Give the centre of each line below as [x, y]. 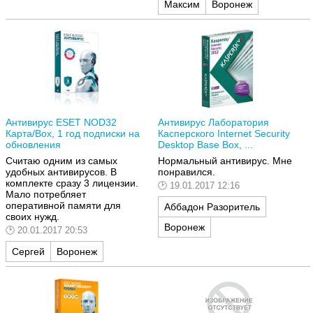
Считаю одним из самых [61, 161]
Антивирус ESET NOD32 [61, 122]
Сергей [28, 251]
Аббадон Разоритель [212, 206]
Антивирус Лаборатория [213, 122]
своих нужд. [32, 217]
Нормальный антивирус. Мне [225, 161]
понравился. [187, 172]
